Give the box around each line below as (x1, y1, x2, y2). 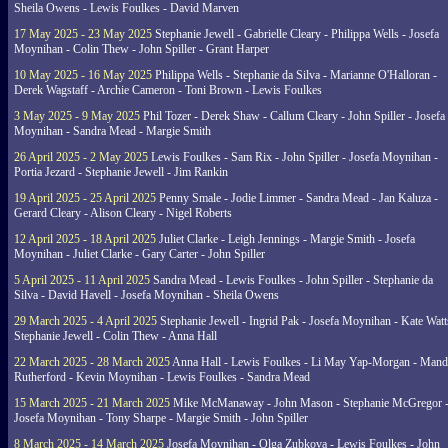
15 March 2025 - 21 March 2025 (14, 396, 170, 410)
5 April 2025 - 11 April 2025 (14, 273, 150, 287)
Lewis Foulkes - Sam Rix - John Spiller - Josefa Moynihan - (148, 150, 438, 164)
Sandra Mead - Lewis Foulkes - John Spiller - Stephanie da (150, 273, 433, 287)
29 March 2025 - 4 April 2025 (14, 314, 157, 328)
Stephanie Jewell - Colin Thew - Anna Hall (14, 329, 217, 343)
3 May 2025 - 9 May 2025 (14, 109, 140, 123)
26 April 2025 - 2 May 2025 (14, 150, 148, 164)
